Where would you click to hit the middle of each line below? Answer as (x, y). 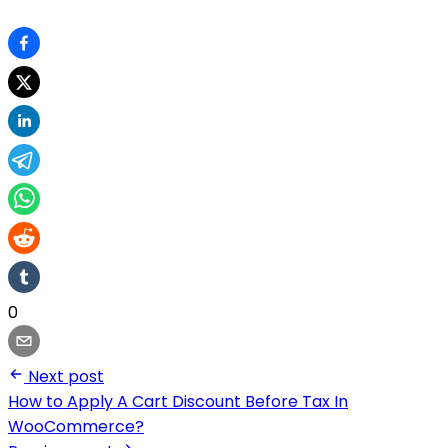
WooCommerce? (76, 426)
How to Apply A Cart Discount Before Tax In (178, 401)
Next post (66, 376)
